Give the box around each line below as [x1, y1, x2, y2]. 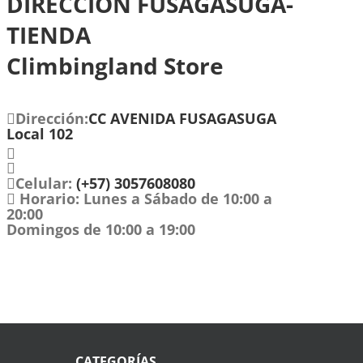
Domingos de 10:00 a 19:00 [6, 220, 195, 240]
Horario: [19, 189, 79, 209]
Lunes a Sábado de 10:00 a [79, 189, 272, 209]
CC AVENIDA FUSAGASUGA [88, 109, 276, 129]
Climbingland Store [6, 50, 224, 82]
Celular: [15, 173, 72, 194]
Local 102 [6, 124, 73, 144]
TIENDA [6, 19, 91, 51]
